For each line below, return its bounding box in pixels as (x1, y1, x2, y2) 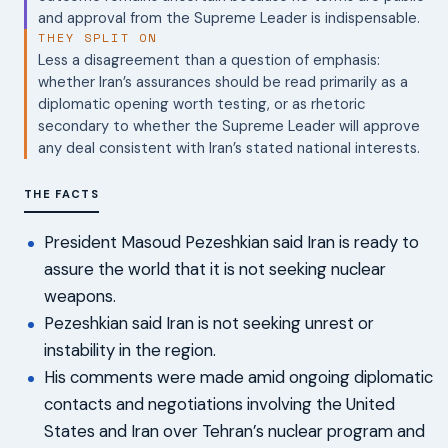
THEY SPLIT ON (38, 29, 158, 47)
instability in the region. (44, 338, 216, 361)
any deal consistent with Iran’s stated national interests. (38, 137, 421, 158)
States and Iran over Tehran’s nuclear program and (44, 419, 425, 442)
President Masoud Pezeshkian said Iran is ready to (44, 230, 419, 253)
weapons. (44, 284, 116, 307)
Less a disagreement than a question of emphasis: (38, 49, 381, 70)
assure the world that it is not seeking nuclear (44, 257, 386, 280)
